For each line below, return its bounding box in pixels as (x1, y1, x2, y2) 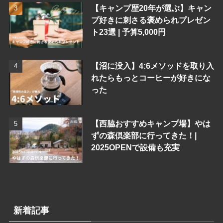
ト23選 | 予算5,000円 (91, 27, 166, 36)
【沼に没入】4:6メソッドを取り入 (91, 61, 214, 70)
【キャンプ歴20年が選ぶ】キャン (91, 3, 212, 12)
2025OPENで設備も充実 (91, 142, 180, 152)
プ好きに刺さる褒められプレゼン (91, 15, 211, 24)
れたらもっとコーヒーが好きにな (91, 73, 211, 82)
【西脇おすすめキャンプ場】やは (91, 118, 211, 128)
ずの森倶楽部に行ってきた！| (91, 130, 197, 140)
